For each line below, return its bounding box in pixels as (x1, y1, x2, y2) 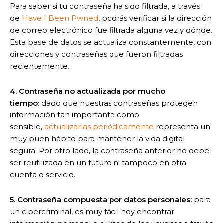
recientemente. (10, 61, 69, 71)
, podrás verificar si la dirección (98, 13, 212, 23)
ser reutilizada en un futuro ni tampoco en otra (10, 157, 186, 167)
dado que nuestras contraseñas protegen (39, 98, 198, 108)
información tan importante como (10, 110, 139, 119)
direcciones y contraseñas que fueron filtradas (10, 49, 183, 59)
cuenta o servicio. (10, 169, 75, 179)
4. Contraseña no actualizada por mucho (10, 86, 165, 96)
